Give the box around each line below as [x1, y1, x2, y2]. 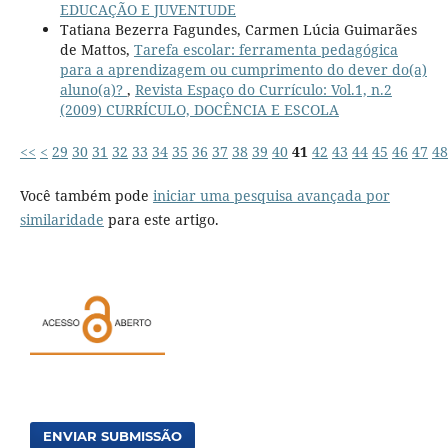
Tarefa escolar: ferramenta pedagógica [133, 40, 398, 60]
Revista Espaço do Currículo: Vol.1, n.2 [134, 80, 392, 100]
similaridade [19, 210, 104, 230]
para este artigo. [103, 210, 219, 230]
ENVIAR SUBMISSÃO [43, 427, 183, 444]
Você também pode [19, 186, 153, 206]
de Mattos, [59, 40, 134, 60]
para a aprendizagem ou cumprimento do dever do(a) [59, 60, 427, 80]
